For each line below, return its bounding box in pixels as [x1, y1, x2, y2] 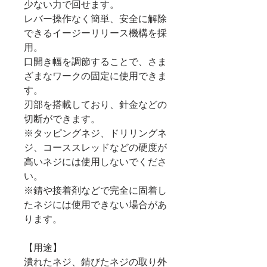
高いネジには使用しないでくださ [24, 157, 167, 167]
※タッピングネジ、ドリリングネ [24, 128, 167, 138]
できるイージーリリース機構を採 [24, 28, 167, 38]
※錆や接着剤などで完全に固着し [24, 185, 167, 195]
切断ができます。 [24, 114, 100, 124]
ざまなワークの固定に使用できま [24, 71, 167, 81]
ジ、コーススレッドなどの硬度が [24, 142, 167, 153]
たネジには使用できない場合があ [24, 200, 167, 210]
